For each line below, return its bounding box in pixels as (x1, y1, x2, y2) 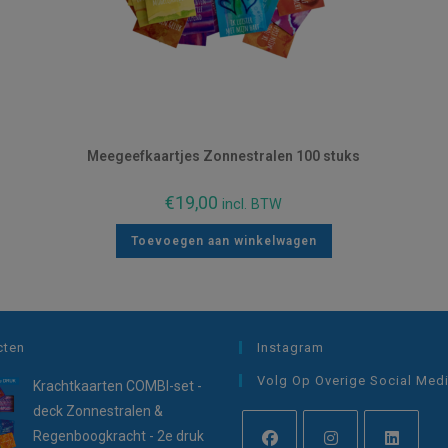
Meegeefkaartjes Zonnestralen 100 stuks (87, 147, 361, 164)
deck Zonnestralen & (33, 403, 163, 419)
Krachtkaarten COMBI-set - (33, 378, 202, 394)
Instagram (257, 340, 324, 355)
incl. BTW (222, 195, 283, 213)
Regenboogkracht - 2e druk (33, 428, 204, 444)
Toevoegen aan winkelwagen (130, 233, 317, 248)
